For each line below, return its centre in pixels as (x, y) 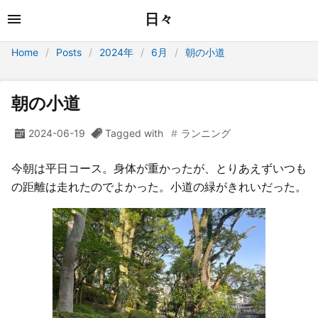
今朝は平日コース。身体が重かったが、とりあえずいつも (159, 168)
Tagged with (134, 133)
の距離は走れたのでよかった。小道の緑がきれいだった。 (159, 186)
